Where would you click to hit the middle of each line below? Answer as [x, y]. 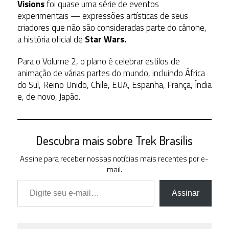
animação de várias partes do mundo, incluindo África [111, 73]
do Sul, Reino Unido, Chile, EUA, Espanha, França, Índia [114, 85]
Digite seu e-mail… [27, 179]
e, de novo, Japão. [49, 96]
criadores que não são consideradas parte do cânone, [112, 27]
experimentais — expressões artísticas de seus [102, 16]
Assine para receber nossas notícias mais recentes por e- [114, 158]
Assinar [186, 193]
